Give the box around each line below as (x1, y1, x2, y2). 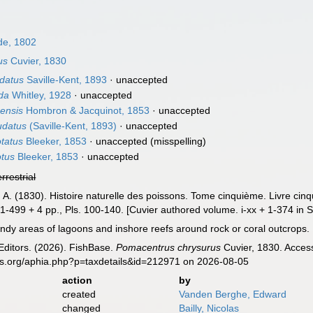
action (61, 275, 92, 286)
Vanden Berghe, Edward (178, 289, 286, 300)
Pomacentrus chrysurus (116, 242, 221, 253)
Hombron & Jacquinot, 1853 (23, 105, 150, 116)
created (61, 289, 96, 300)
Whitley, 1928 (9, 89, 72, 101)
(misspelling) (147, 136, 207, 147)
